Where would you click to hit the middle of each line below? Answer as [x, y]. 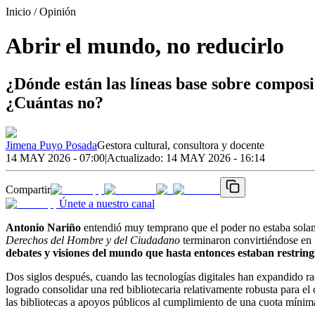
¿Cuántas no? [54, 102]
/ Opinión [53, 12]
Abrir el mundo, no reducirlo [145, 46]
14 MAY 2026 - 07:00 [55, 157]
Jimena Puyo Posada [51, 145]
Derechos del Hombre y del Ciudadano [93, 240]
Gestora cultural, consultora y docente [181, 145]
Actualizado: [136, 157]
